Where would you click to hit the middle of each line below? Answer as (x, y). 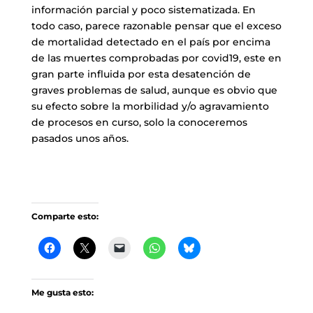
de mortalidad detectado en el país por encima (151, 42)
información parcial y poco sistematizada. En (143, 10)
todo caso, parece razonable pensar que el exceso (156, 26)
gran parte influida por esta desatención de (141, 74)
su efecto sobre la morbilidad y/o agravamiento (150, 107)
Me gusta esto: (62, 293)
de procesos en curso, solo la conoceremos (139, 123)
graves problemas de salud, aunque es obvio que (154, 90)
